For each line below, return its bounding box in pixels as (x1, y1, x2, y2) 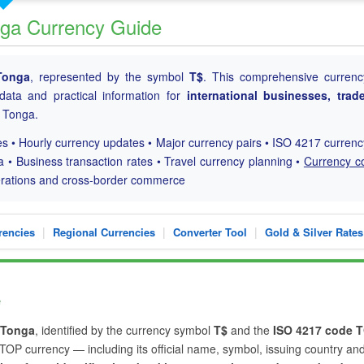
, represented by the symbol (30, 68, 190, 84)
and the (227, 322, 273, 338)
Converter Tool (173, 224, 247, 240)
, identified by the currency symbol (35, 322, 214, 338)
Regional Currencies (53, 224, 155, 240)
